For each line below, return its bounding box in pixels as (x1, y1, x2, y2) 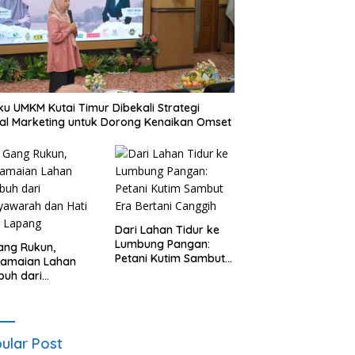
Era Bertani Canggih (114, 265, 221, 280)
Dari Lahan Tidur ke (114, 222, 219, 237)
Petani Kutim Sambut (114, 250, 225, 265)
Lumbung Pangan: (114, 236, 210, 251)
